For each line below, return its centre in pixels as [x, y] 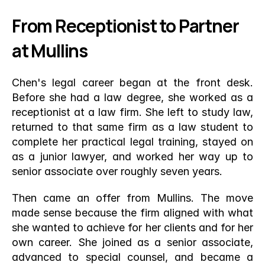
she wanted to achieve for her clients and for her [132, 227]
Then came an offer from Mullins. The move [132, 198]
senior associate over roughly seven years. [117, 171]
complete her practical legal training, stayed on [132, 142]
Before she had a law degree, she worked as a [132, 97]
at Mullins [50, 51]
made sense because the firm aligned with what [132, 213]
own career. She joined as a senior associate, [132, 242]
